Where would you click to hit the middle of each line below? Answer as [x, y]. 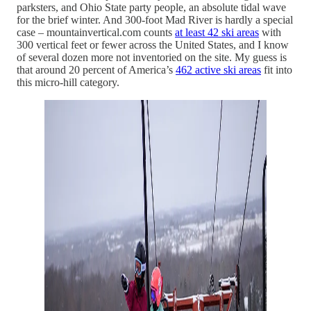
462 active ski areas [218, 70]
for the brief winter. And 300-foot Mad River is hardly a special [155, 20]
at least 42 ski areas [217, 33]
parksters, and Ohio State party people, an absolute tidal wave [151, 8]
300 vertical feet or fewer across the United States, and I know [153, 45]
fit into [277, 70]
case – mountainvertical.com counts [96, 33]
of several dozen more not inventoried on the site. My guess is [152, 58]
